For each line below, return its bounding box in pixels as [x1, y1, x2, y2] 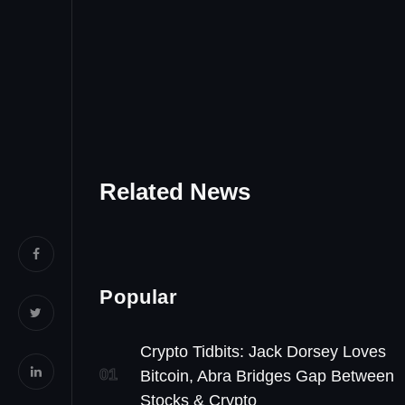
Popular [99, 285, 179, 308]
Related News [99, 177, 250, 205]
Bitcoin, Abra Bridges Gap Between [140, 367, 394, 386]
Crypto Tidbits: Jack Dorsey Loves [140, 343, 386, 362]
